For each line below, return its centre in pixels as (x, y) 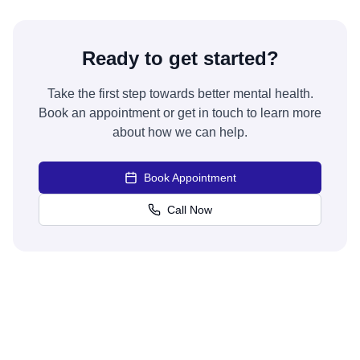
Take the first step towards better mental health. (180, 94)
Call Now (190, 210)
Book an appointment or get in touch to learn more (180, 113)
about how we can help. (180, 132)
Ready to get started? (180, 58)
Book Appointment (190, 178)
